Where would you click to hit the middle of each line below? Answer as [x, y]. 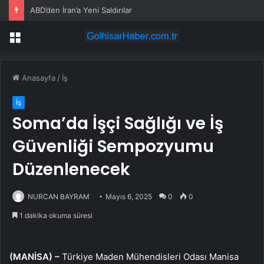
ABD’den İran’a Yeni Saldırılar [81, 10]
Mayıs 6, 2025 [129, 197]
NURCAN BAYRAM [59, 197]
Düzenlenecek [71, 170]
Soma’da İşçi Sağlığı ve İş [118, 124]
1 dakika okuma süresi [55, 216]
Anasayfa [37, 78]
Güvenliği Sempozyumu [113, 147]
